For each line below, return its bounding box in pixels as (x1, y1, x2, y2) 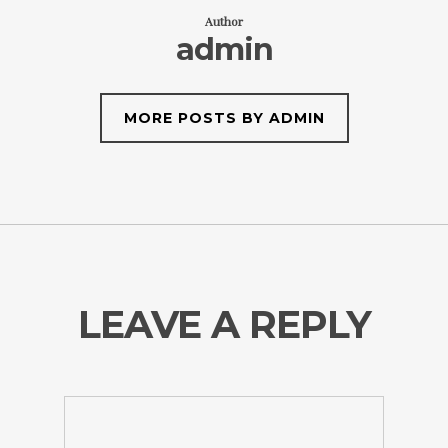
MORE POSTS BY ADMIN (123, 109, 325, 127)
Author (205, 13, 243, 29)
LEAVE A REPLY (77, 301, 371, 348)
